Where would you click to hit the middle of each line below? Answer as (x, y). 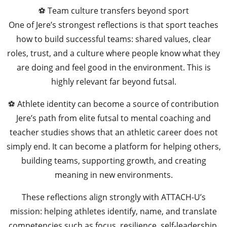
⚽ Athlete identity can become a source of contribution (113, 104)
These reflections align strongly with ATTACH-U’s (113, 197)
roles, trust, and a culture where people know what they (113, 53)
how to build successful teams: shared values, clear (113, 39)
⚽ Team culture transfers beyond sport (113, 11)
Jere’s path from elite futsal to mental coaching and (113, 118)
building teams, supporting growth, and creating (113, 161)
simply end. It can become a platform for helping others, (113, 147)
